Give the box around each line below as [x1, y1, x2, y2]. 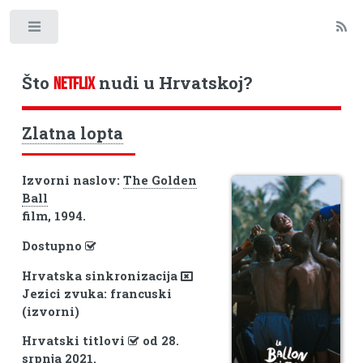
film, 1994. [21, 208, 86, 224]
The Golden [122, 173, 197, 189]
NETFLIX [53, 73, 95, 92]
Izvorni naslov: [21, 173, 123, 189]
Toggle [70, 23, 102, 37]
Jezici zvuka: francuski [21, 285, 172, 301]
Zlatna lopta [21, 122, 123, 144]
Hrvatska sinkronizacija [21, 267, 181, 284]
